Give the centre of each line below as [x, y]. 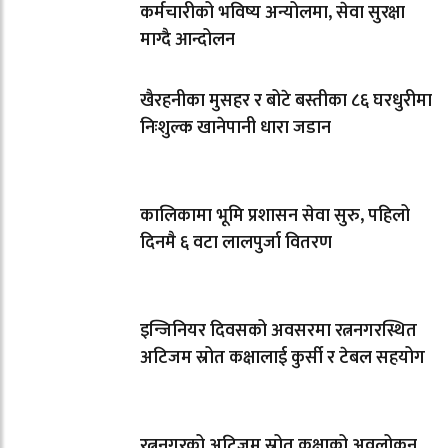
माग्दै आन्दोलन [187, 39]
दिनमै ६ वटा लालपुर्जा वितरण [236, 242]
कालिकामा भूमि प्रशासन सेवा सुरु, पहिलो [275, 215]
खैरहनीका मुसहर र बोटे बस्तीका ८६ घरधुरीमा [286, 100]
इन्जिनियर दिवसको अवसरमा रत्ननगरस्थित [278, 330]
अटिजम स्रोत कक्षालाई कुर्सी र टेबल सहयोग [282, 357]
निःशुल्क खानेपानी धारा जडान [235, 127]
